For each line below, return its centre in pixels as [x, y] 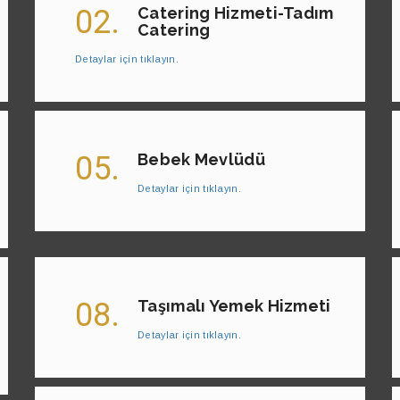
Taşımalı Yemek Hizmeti [234, 306]
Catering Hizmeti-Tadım [236, 13]
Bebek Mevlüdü [201, 160]
